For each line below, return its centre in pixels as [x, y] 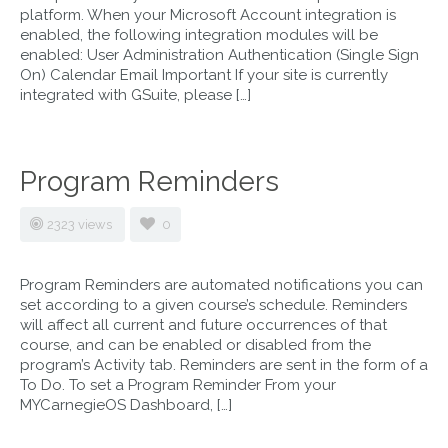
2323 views [81, 224]
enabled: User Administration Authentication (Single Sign [219, 55]
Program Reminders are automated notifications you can [221, 285]
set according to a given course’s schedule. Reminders [213, 305]
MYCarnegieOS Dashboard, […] [126, 405]
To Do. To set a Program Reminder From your [178, 385]
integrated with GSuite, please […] [135, 95]
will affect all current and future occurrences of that [203, 325]
